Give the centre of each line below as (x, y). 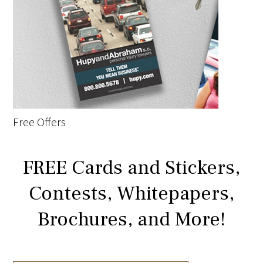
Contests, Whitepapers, (131, 193)
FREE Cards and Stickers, (131, 168)
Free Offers (40, 122)
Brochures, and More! (131, 219)
